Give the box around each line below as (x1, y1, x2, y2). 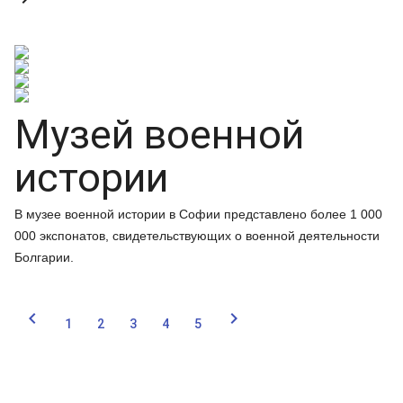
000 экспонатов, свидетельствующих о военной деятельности (14, 228, 380, 243)
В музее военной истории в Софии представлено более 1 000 (14, 207, 382, 221)
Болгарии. (14, 250, 74, 264)
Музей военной (14, 111, 304, 158)
